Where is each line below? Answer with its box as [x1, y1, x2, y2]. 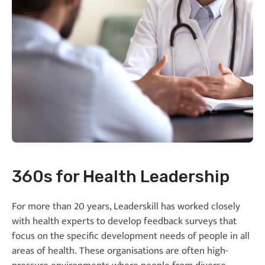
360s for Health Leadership [12, 166, 230, 186]
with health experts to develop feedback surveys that [12, 212, 237, 230]
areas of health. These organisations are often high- [12, 242, 228, 259]
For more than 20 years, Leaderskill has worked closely [12, 198, 240, 215]
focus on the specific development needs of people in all [12, 227, 250, 244]
